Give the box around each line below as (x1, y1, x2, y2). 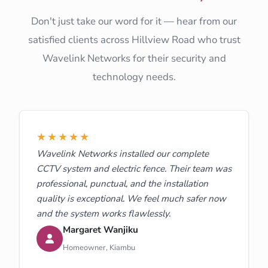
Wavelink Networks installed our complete (36, 147, 209, 160)
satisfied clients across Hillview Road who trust (28, 32, 240, 47)
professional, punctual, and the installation (36, 177, 208, 190)
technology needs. (92, 69, 176, 84)
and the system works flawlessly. (36, 207, 170, 220)
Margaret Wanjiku (63, 223, 138, 236)
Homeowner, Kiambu (63, 242, 135, 253)
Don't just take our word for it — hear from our (31, 14, 237, 28)
